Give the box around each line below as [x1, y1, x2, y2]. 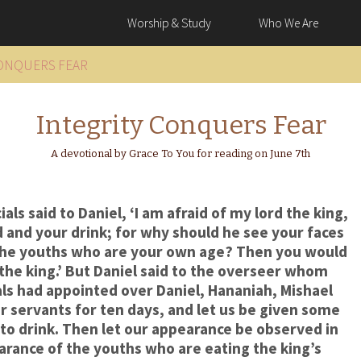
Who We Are [258, 15, 318, 31]
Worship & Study [127, 15, 212, 31]
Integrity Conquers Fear [35, 109, 326, 141]
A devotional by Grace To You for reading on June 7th [51, 147, 310, 160]
